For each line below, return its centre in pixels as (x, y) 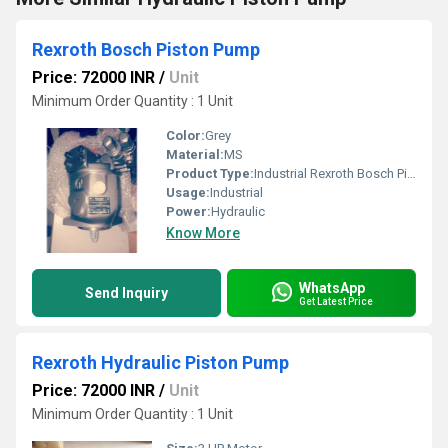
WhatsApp (332, 287)
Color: (185, 135)
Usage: (188, 192)
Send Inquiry (126, 293)
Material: (195, 154)
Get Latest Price (336, 301)
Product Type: (210, 173)
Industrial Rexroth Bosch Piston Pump (330, 173)
